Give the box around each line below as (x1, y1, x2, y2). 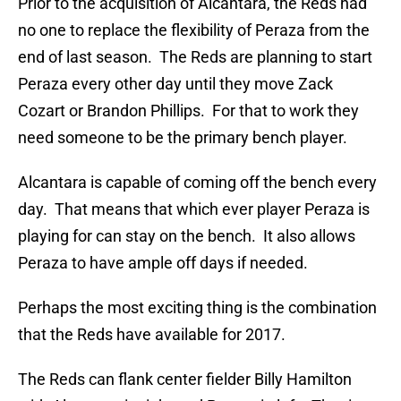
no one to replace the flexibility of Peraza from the (18, 21, 370, 40)
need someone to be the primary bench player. (18, 128, 347, 148)
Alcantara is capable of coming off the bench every (18, 173, 377, 192)
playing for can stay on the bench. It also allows (18, 226, 355, 246)
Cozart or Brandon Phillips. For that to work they (18, 101, 359, 121)
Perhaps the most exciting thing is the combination (18, 298, 377, 318)
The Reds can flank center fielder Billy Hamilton (18, 370, 352, 389)
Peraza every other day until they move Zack (18, 74, 333, 94)
